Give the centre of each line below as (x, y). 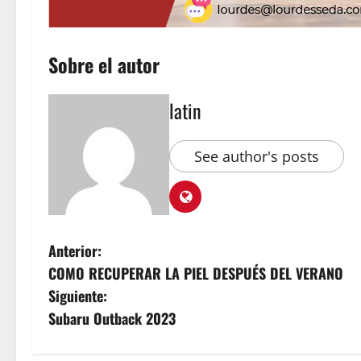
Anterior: (75, 251)
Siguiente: (78, 296)
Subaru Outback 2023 (112, 318)
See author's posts (257, 156)
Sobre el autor (104, 64)
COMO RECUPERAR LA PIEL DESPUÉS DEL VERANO (196, 273)
